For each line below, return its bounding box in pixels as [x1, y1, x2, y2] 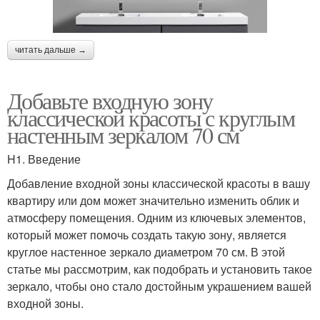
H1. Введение [7, 150, 81, 167]
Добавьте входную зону [7, 84, 213, 116]
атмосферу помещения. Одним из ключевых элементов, [7, 209, 306, 226]
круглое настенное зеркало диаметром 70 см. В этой [7, 243, 285, 260]
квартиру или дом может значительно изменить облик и [7, 191, 299, 209]
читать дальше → [15, 44, 86, 55]
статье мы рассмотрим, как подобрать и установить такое [7, 260, 312, 277]
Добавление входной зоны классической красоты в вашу [7, 174, 310, 191]
